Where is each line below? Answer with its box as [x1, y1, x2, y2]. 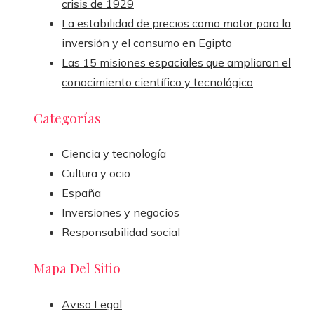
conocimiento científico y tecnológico [62, 74, 253, 89]
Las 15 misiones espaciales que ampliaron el [62, 55, 291, 69]
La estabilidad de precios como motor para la [62, 15, 291, 30]
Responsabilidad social [62, 225, 180, 240]
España [62, 186, 101, 200]
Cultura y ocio [62, 166, 130, 181]
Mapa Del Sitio [34, 259, 121, 278]
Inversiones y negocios [62, 205, 179, 220]
